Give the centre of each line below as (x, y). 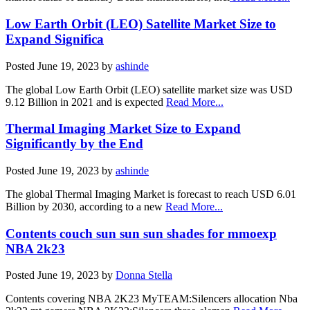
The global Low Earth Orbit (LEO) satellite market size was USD (149, 89)
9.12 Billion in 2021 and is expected (86, 102)
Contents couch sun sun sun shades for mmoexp (141, 233)
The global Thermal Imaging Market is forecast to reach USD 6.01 (151, 194)
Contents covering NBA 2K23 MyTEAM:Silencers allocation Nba (152, 299)
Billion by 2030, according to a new (85, 207)
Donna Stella (144, 275)
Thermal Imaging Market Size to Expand (123, 129)
